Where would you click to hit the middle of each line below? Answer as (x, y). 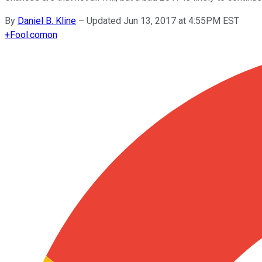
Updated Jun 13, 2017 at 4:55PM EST (163, 20)
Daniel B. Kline (47, 20)
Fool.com (29, 35)
